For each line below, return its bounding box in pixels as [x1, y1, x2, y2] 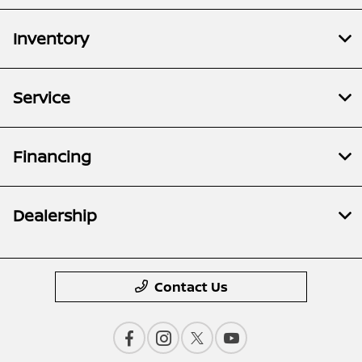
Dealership [13, 204, 97, 226]
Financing [13, 145, 91, 167]
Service [13, 86, 70, 108]
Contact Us [154, 277, 228, 296]
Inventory [13, 27, 89, 49]
